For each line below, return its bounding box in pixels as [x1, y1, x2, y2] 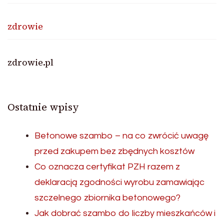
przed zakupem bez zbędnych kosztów [34, 146, 194, 156]
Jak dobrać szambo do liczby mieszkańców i [34, 208, 215, 218]
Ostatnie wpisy [7, 100, 79, 114]
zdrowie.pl [7, 56, 53, 69]
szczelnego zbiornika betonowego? [34, 193, 180, 203]
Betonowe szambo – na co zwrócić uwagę [34, 131, 208, 141]
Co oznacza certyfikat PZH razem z [34, 162, 180, 172]
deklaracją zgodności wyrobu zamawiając [34, 177, 204, 187]
